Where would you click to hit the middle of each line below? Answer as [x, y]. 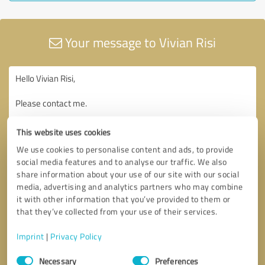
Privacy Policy [76, 236]
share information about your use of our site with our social [128, 174]
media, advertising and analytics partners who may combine [130, 187]
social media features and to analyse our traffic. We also [122, 162]
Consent [31, 254]
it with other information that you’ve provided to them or [124, 199]
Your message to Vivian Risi [139, 42]
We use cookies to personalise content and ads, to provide [125, 149]
